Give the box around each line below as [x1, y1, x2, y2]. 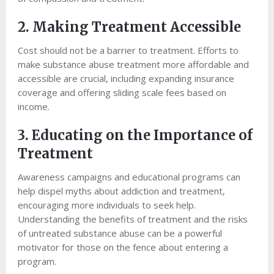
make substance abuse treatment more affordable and [17, 58, 249, 71]
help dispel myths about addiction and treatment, [17, 185, 225, 198]
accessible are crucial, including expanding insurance [17, 72, 234, 85]
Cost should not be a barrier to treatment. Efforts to [17, 44, 239, 57]
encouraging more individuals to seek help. [17, 199, 196, 212]
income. [17, 100, 50, 113]
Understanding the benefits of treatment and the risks [17, 213, 248, 226]
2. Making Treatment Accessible [17, 18, 241, 36]
